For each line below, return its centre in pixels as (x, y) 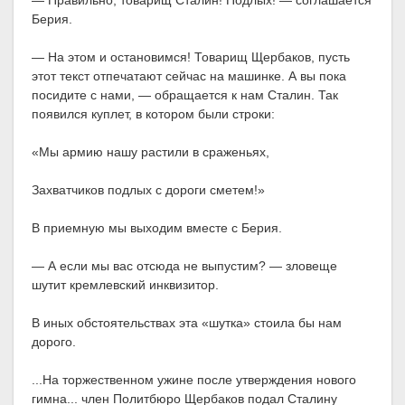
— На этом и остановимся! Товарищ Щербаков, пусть (191, 57)
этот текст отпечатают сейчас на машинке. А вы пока (189, 76)
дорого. (54, 342)
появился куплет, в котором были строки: (153, 114)
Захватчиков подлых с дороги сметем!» (148, 190)
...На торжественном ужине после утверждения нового (194, 380)
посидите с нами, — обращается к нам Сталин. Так (185, 95)
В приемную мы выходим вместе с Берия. (157, 228)
